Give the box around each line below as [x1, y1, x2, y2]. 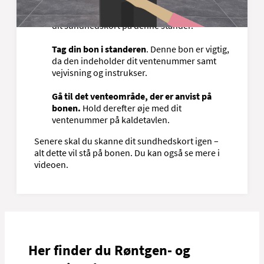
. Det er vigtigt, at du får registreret [95, 7, 230, 19]
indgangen [52, 7, 95, 19]
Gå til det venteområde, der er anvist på [52, 90, 212, 102]
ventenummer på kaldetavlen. [52, 113, 170, 126]
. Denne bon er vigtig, [146, 42, 229, 55]
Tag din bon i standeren [52, 42, 146, 55]
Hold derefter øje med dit [82, 101, 181, 114]
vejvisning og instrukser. [52, 66, 147, 78]
